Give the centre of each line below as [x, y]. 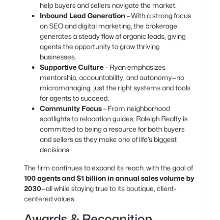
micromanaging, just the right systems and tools [115, 88]
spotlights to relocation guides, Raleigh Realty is [114, 119]
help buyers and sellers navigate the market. [108, 5]
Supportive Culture [72, 67]
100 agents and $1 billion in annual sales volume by [109, 178]
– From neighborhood [136, 109]
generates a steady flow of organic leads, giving [113, 36]
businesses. [58, 57]
